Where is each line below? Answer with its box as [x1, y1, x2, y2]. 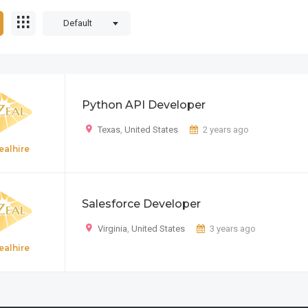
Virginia [98, 223, 127, 234]
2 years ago [203, 124, 249, 135]
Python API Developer [82, 98, 206, 111]
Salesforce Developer [82, 197, 201, 210]
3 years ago [210, 223, 256, 234]
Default [63, 18, 92, 28]
